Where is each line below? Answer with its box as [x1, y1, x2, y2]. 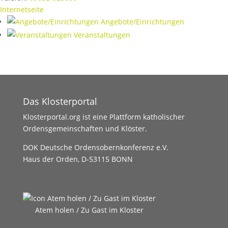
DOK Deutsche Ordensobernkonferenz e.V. [22, 142, 168, 152]
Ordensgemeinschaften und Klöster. [22, 124, 147, 133]
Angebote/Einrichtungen [101, 17, 184, 26]
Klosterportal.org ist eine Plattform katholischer [22, 112, 185, 122]
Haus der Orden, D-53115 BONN [22, 154, 133, 164]
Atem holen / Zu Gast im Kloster [35, 205, 144, 215]
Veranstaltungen [74, 30, 130, 40]
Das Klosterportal [22, 95, 97, 107]
